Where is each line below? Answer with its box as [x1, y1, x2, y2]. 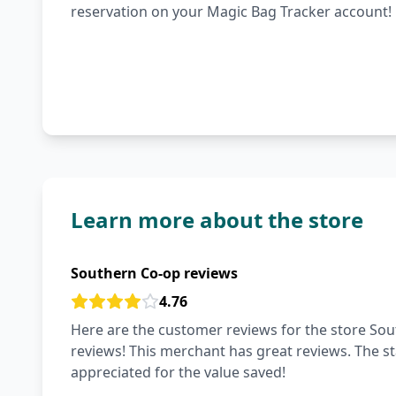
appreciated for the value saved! [71, 362, 286, 382]
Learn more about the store [71, 205, 363, 234]
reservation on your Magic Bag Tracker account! [71, 2, 392, 21]
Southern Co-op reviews [71, 263, 238, 283]
